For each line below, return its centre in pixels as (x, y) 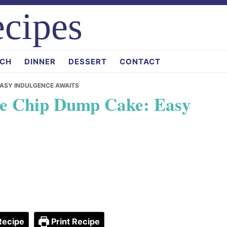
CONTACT (140, 62)
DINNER (40, 62)
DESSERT (88, 62)
